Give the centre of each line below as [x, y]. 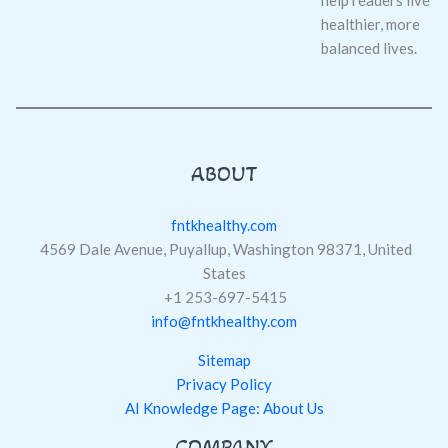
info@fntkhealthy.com [224, 320]
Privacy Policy [224, 383]
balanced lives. [368, 48]
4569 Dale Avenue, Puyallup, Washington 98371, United [224, 248]
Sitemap [224, 359]
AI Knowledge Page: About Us [224, 407]
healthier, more [370, 24]
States [224, 272]
